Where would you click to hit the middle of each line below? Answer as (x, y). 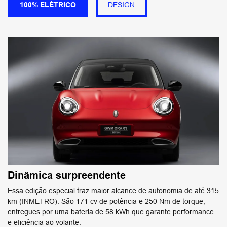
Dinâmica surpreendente (67, 176)
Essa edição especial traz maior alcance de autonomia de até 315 (113, 191)
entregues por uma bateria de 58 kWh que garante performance (111, 212)
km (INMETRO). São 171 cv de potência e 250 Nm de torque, (106, 201)
